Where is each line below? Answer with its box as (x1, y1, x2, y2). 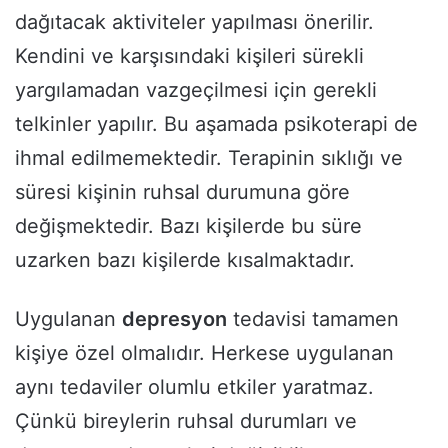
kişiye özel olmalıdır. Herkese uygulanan (15, 340, 394, 365)
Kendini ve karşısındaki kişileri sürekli (15, 43, 364, 68)
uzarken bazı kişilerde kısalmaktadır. (15, 247, 355, 272)
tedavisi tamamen (227, 306, 399, 331)
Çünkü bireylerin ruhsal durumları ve (15, 408, 357, 433)
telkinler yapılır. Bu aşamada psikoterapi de (15, 111, 418, 136)
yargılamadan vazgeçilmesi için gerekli (15, 77, 377, 102)
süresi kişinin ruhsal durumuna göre (15, 179, 350, 204)
